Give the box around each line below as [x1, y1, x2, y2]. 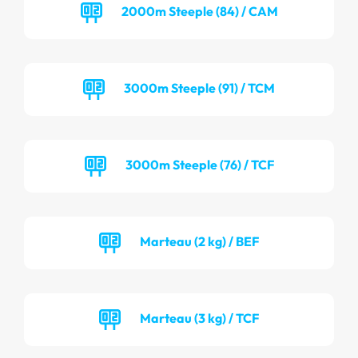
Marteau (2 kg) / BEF [140, 233, 259, 249]
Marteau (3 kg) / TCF [140, 309, 259, 326]
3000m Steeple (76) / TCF [125, 156, 274, 173]
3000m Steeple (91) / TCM [124, 79, 275, 96]
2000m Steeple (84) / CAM [121, 2, 278, 19]
